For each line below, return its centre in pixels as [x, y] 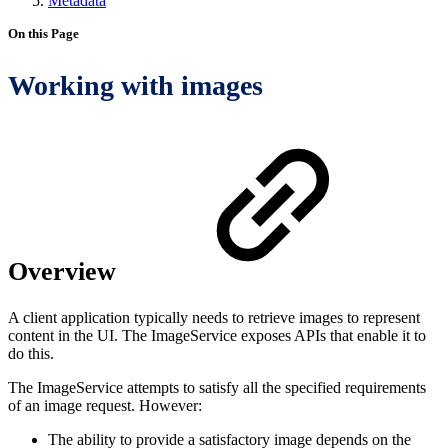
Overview [65, 271]
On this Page [43, 33]
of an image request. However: [105, 405]
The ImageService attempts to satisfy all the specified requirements [217, 387]
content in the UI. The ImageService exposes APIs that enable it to [217, 335]
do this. [31, 353]
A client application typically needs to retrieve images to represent [214, 317]
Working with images [135, 85]
